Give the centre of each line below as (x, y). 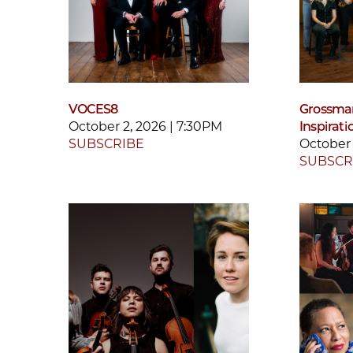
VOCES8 (93, 110)
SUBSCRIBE (106, 144)
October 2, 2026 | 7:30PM (145, 127)
